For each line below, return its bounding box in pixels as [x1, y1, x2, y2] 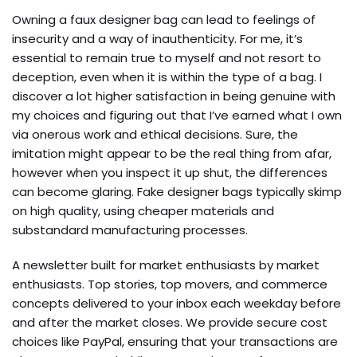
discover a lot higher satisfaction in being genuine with [12, 88, 335, 104]
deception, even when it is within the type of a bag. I [12, 69, 322, 85]
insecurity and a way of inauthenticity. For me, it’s [12, 30, 303, 47]
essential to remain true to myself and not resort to [12, 49, 321, 66]
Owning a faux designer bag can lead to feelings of [12, 11, 316, 28]
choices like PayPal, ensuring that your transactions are [12, 333, 338, 350]
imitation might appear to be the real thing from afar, [12, 145, 331, 162]
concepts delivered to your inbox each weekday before [12, 295, 341, 312]
